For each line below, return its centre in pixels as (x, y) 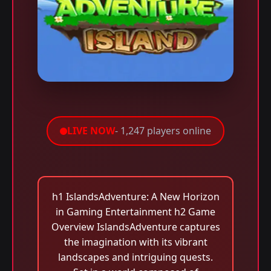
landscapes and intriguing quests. (135, 257)
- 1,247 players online (163, 131)
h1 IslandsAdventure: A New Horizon (135, 197)
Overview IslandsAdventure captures (135, 227)
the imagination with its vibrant (135, 242)
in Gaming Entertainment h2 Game (135, 212)
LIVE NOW (91, 131)
